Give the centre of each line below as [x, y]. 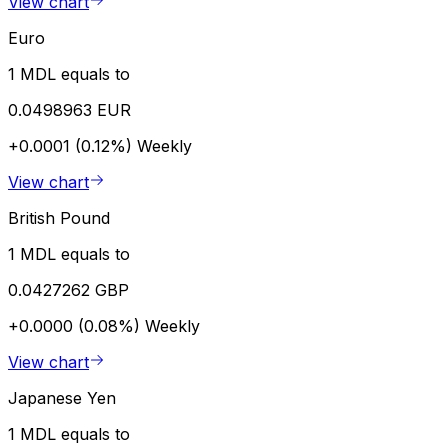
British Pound [59, 217]
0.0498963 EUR [69, 109]
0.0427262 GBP [68, 289]
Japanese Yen [62, 397]
